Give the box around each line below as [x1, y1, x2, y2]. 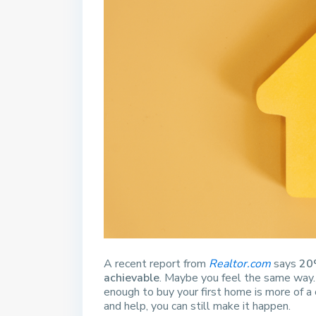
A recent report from [104, 256, 209, 272]
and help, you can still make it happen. [104, 298, 291, 315]
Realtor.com [209, 256, 271, 272]
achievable [104, 270, 159, 286]
